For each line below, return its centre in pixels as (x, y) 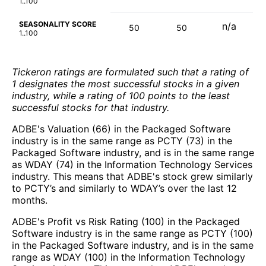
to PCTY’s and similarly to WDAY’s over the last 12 (124, 189)
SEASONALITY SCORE (58, 24)
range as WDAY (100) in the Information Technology (129, 257)
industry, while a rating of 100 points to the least (121, 96)
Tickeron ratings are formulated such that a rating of (130, 72)
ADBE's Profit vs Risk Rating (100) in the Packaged (126, 222)
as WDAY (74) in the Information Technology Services (132, 165)
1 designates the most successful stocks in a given (126, 84)
